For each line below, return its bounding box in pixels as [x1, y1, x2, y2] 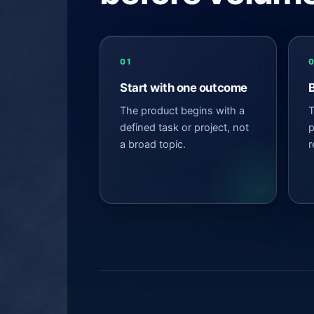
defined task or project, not [120, 121, 249, 134]
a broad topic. [120, 137, 186, 151]
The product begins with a [120, 104, 245, 117]
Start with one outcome [120, 80, 247, 95]
